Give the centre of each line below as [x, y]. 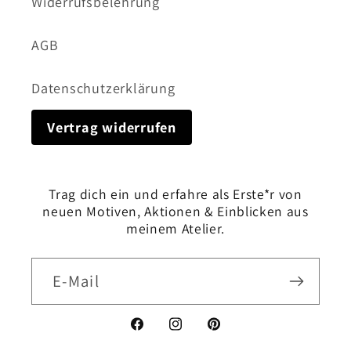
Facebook [160, 334]
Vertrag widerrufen [112, 127]
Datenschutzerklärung [103, 87]
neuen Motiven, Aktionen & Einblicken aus [175, 211]
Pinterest [234, 334]
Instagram [200, 334]
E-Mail [76, 280]
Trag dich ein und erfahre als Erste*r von [175, 194]
